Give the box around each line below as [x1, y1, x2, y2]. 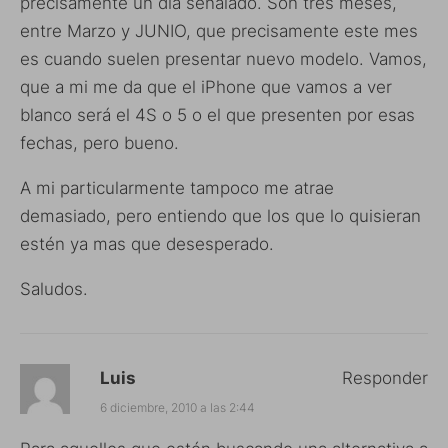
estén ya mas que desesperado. [20, 234, 274, 255]
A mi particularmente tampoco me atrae [20, 178, 334, 199]
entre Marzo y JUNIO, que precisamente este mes [20, 21, 418, 42]
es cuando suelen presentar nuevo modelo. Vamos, [20, 49, 427, 70]
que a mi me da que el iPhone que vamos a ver [20, 77, 392, 98]
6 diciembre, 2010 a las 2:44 [100, 400, 255, 416]
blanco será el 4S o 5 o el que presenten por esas [20, 105, 415, 126]
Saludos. [20, 279, 88, 300]
